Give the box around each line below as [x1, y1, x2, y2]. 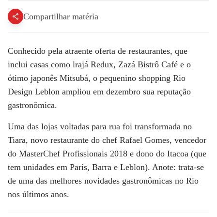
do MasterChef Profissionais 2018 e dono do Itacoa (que [8, 148, 206, 158]
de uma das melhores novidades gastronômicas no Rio [8, 175, 199, 186]
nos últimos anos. [8, 189, 69, 199]
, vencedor [170, 135, 206, 145]
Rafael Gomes [120, 135, 170, 145]
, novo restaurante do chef [26, 135, 120, 145]
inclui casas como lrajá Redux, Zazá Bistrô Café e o [8, 59, 191, 69]
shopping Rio [139, 73, 186, 83]
